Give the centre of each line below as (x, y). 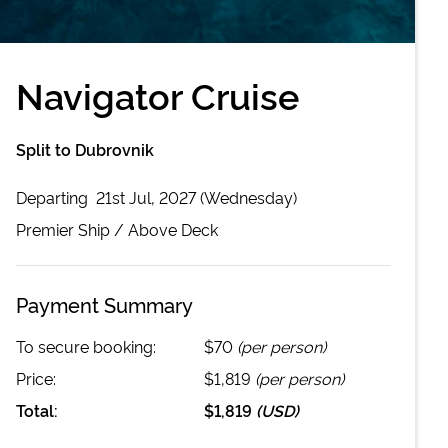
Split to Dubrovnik (85, 148)
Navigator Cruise (157, 93)
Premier (45, 228)
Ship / (101, 228)
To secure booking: (86, 345)
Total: (37, 409)
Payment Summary (104, 303)
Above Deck (173, 228)
